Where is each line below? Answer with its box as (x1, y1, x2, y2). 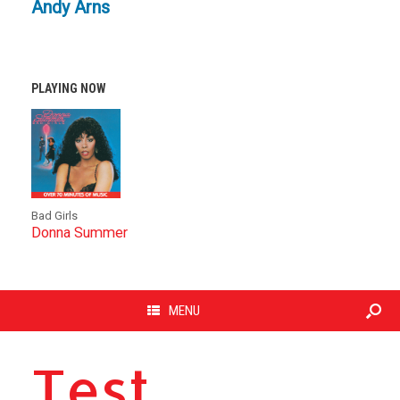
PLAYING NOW (31, 81, 105, 96)
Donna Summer (31, 224, 128, 242)
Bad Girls (31, 209, 78, 223)
